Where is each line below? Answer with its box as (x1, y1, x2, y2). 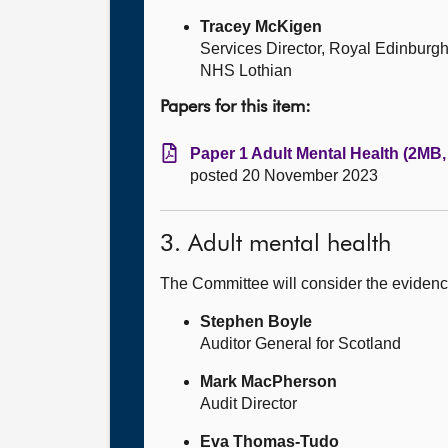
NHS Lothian (200, 62, 292, 79)
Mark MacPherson (200, 373, 337, 390)
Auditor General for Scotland (200, 335, 401, 352)
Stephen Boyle (200, 313, 312, 330)
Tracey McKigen (200, 18, 322, 35)
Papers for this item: (160, 98, 311, 116)
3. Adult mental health (160, 232, 391, 256)
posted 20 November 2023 (190, 167, 378, 184)
